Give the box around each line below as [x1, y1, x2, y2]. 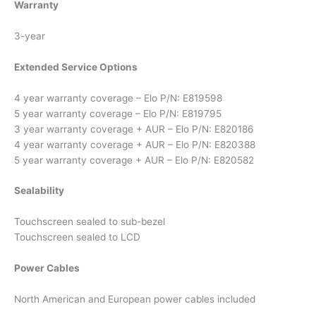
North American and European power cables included [14, 293, 255, 305]
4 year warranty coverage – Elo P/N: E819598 [14, 92, 222, 104]
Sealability [14, 185, 64, 197]
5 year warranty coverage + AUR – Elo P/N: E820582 [14, 154, 254, 166]
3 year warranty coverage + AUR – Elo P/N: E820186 [14, 123, 254, 135]
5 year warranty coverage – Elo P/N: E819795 [14, 107, 221, 119]
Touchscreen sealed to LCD [14, 231, 140, 243]
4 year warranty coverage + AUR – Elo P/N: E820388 [14, 138, 255, 150]
